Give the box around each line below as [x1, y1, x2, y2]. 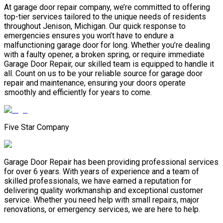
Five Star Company [4, 122, 69, 132]
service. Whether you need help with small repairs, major [4, 195, 199, 205]
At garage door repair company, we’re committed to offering [4, 2, 210, 12]
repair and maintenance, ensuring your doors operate [4, 78, 186, 88]
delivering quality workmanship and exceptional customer [4, 186, 203, 196]
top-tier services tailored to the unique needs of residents [4, 12, 206, 22]
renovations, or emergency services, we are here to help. [4, 205, 200, 215]
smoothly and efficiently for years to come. [4, 88, 152, 98]
